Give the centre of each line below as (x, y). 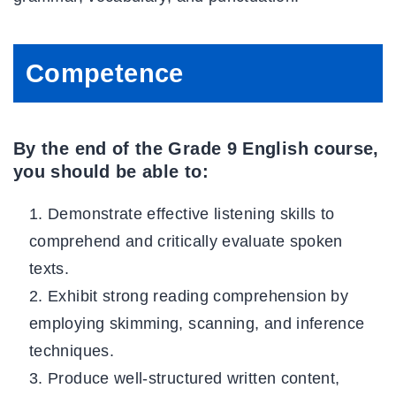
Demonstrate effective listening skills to (191, 213)
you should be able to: (111, 172)
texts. (49, 268)
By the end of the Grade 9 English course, (196, 149)
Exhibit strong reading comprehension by (198, 296)
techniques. (72, 350)
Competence (105, 73)
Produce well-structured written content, (194, 378)
